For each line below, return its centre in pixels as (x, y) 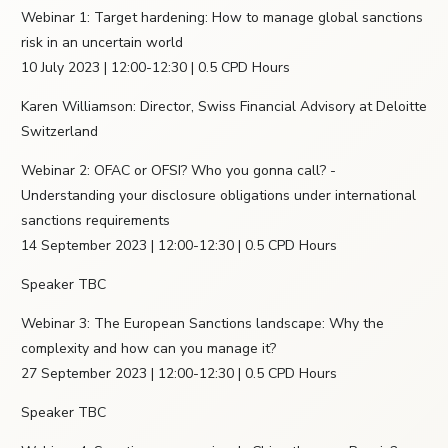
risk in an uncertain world (102, 43)
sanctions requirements (95, 221)
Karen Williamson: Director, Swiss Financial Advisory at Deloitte (224, 107)
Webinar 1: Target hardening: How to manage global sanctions (222, 18)
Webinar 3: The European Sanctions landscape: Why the (202, 324)
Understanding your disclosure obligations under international (218, 196)
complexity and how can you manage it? (148, 349)
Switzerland (59, 132)
